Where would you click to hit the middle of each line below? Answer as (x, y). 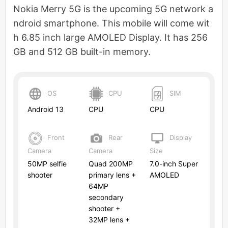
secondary (106, 197)
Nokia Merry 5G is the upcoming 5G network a (113, 9)
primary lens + (112, 175)
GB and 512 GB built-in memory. (82, 52)
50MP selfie (47, 163)
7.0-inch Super (174, 163)
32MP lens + (109, 219)
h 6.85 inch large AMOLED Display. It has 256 (110, 37)
